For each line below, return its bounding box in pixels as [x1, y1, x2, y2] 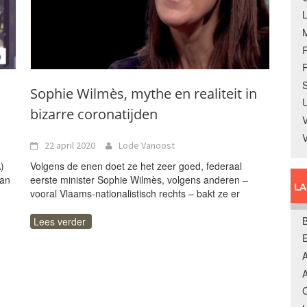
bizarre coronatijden [30, 105, 158, 123]
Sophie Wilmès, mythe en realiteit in [30, 84, 257, 103]
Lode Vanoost [119, 139, 175, 151]
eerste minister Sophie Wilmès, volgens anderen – [30, 173, 248, 186]
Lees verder [34, 214, 86, 228]
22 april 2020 [45, 139, 95, 151]
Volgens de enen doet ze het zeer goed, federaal [30, 159, 242, 173]
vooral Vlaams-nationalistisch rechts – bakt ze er [30, 186, 240, 200]
